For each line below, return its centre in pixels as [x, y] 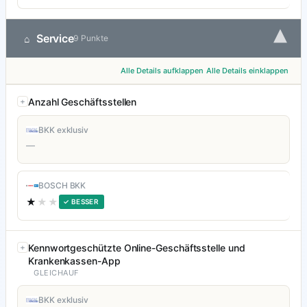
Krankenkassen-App [74, 261]
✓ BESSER [81, 202]
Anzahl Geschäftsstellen [83, 102]
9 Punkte [91, 38]
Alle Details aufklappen [162, 71]
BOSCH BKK [62, 186]
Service [55, 39]
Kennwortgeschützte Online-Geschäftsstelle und [137, 248]
